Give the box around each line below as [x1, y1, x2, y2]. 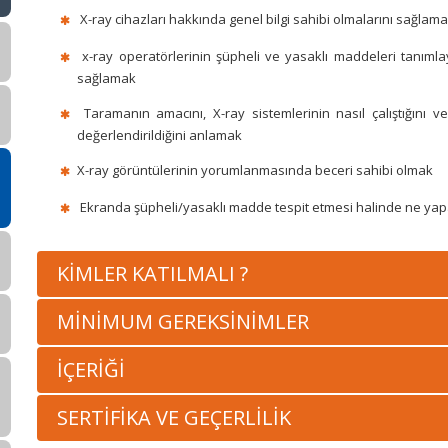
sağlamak [77, 69, 136, 87]
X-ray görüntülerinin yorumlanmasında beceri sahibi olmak [77, 161, 433, 179]
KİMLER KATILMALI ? [57, 260, 248, 287]
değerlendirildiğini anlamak [77, 126, 242, 144]
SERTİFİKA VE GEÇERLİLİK [57, 404, 291, 431]
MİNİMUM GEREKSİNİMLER [57, 308, 309, 335]
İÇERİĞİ [57, 356, 125, 383]
